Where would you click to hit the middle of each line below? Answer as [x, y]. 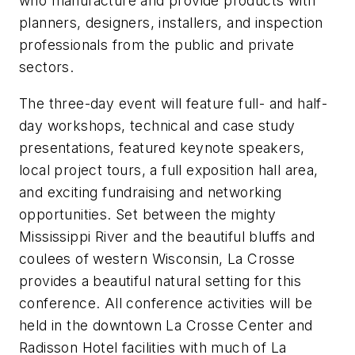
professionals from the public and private [157, 45]
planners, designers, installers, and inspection [171, 23]
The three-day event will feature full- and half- [174, 104]
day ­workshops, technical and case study [157, 126]
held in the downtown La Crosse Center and [166, 326]
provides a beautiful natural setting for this [160, 281]
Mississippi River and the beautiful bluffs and [167, 237]
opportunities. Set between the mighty [148, 215]
